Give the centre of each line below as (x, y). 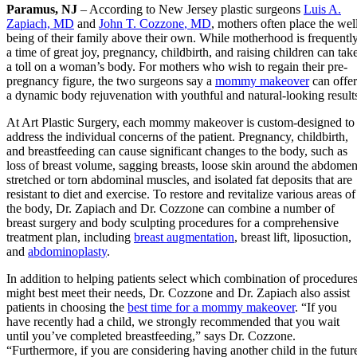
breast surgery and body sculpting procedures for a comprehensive (173, 222)
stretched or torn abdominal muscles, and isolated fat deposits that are (179, 179)
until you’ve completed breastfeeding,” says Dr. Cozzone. (151, 335)
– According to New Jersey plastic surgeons (190, 9)
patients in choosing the (67, 307)
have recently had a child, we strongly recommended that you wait (173, 321)
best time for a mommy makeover (211, 307)
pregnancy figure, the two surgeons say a (111, 80)
